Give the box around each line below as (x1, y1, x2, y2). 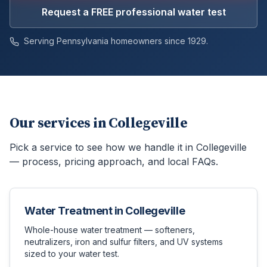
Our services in (10, 114, 109, 132)
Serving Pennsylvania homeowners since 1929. (21, 36, 208, 46)
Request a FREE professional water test (41, 6, 226, 18)
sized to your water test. (24, 249, 119, 259)
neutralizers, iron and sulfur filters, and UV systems (24, 237, 223, 247)
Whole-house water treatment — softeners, (24, 225, 195, 235)
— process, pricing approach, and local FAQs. (10, 156, 218, 167)
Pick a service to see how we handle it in (10, 141, 196, 153)
